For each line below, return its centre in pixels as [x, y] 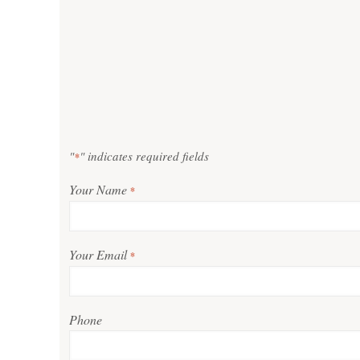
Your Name [98, 189]
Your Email [98, 254]
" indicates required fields [145, 156]
